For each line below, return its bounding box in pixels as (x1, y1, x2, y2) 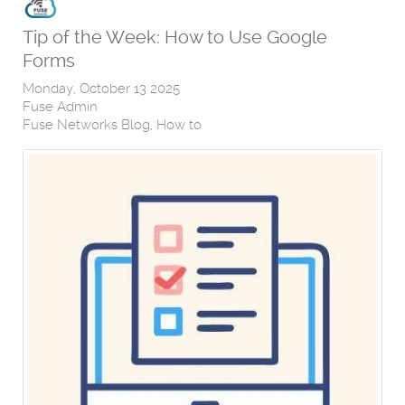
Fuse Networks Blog (23, 117, 150, 134)
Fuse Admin (23, 99, 98, 116)
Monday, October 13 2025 (23, 80, 180, 98)
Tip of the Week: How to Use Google (23, 26, 327, 49)
